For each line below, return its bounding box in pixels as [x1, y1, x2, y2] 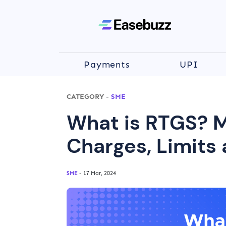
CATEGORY [67, 92, 104, 101]
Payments [83, 59, 131, 70]
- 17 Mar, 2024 [78, 170, 116, 177]
